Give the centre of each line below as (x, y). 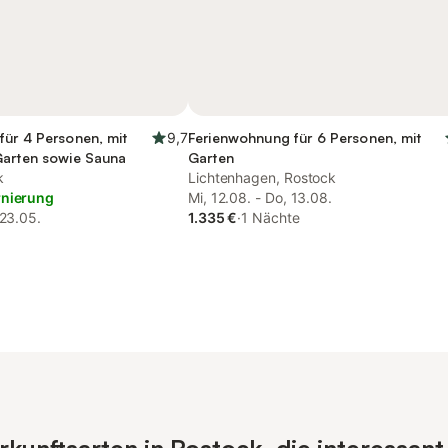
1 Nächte (270, 217)
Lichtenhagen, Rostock (262, 177)
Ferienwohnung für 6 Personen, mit (305, 137)
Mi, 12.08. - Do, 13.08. (260, 197)
